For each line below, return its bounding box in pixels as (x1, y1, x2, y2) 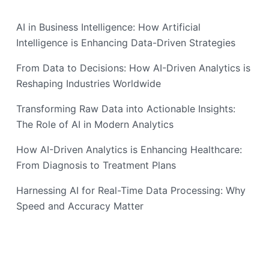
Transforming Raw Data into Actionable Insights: (16, 103, 235, 115)
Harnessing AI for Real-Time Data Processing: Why (16, 184, 246, 197)
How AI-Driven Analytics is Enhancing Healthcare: (16, 144, 242, 156)
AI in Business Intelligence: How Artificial (16, 21, 201, 34)
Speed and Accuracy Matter (16, 200, 144, 213)
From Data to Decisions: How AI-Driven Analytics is (16, 62, 250, 74)
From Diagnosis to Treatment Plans (16, 159, 176, 172)
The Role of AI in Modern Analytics (16, 118, 174, 131)
